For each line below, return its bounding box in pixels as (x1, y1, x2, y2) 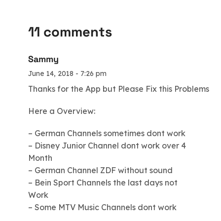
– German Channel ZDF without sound (28, 165, 173, 175)
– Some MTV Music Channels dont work (28, 202, 177, 212)
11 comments (28, 23, 112, 41)
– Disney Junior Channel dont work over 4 (28, 140, 186, 150)
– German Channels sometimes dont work (28, 128, 185, 138)
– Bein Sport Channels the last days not (28, 177, 178, 187)
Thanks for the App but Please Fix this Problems (28, 83, 209, 94)
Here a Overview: (28, 106, 95, 116)
